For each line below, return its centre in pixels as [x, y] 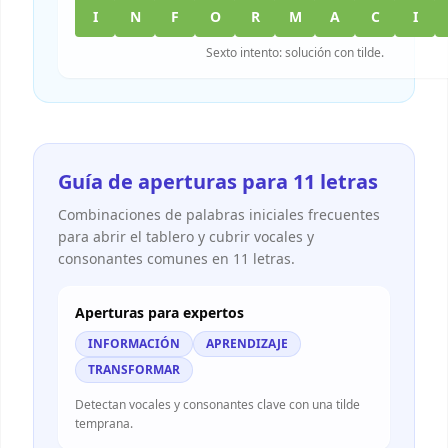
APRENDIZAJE [247, 343]
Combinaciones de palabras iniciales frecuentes [219, 214]
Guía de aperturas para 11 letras [218, 181]
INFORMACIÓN [134, 343]
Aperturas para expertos [159, 312]
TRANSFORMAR [134, 369]
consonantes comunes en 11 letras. [176, 258]
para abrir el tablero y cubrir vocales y [186, 236]
